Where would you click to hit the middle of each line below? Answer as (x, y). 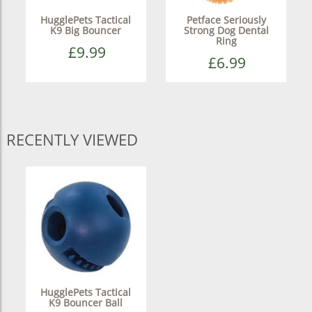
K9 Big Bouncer (86, 30)
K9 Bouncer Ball (86, 303)
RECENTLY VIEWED (72, 139)
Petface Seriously (226, 19)
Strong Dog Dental (226, 30)
